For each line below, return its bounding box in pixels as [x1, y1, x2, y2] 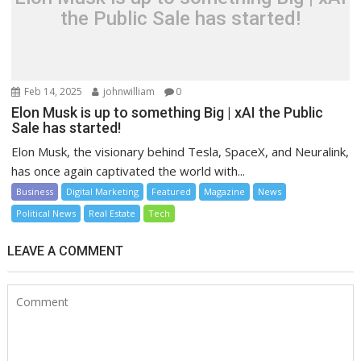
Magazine [204, 185, 246, 197]
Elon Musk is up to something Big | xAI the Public [11, 103, 324, 121]
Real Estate [89, 206, 136, 219]
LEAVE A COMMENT [7, 243, 124, 259]
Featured [151, 185, 192, 197]
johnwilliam [101, 84, 156, 98]
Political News [16, 206, 77, 219]
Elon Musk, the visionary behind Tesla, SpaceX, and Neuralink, [11, 143, 350, 160]
